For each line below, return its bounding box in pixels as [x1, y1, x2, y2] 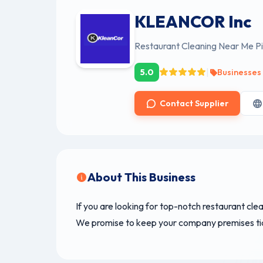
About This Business [87, 170, 195, 185]
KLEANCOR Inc [134, 11, 252, 32]
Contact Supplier [160, 97, 229, 109]
